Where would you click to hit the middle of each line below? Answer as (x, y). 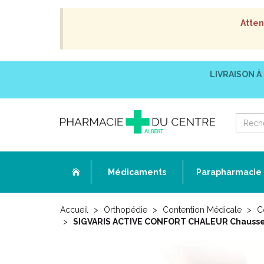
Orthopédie (126, 210)
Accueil (74, 210)
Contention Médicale (202, 210)
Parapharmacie (229, 172)
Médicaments (137, 172)
